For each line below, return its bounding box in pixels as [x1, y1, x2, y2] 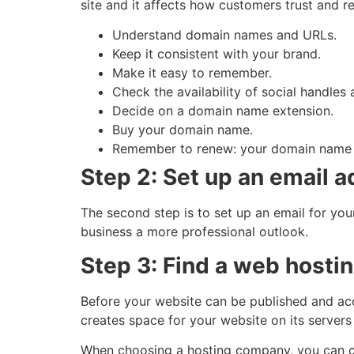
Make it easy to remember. [112, 65, 272, 81]
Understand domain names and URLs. [112, 27, 337, 43]
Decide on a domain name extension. [112, 103, 333, 119]
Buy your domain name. [112, 122, 253, 138]
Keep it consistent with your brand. [112, 46, 321, 62]
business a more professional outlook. [81, 224, 308, 240]
